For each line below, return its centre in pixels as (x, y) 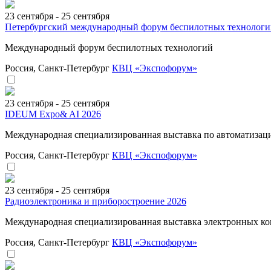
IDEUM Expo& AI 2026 (53, 114)
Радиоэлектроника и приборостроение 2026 (96, 201)
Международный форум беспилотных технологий (109, 47)
